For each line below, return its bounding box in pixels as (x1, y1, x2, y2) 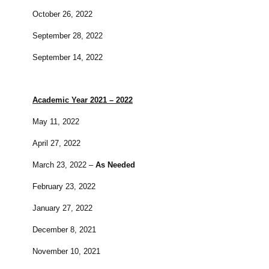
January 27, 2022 (32, 204, 92, 213)
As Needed (95, 160, 135, 170)
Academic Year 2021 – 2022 (32, 95, 133, 105)
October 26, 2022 (32, 10, 92, 19)
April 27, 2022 (32, 139, 80, 148)
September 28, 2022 (32, 31, 103, 41)
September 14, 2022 (32, 53, 103, 62)
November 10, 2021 (32, 247, 100, 256)
